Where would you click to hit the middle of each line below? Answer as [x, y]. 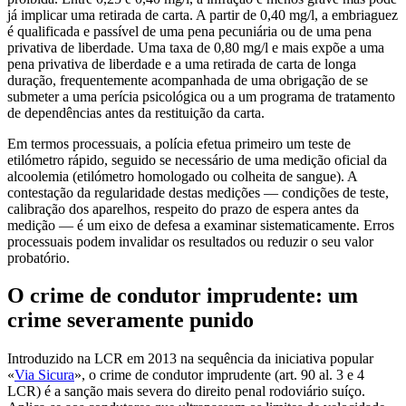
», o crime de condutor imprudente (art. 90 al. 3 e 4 [219, 375]
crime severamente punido [130, 320]
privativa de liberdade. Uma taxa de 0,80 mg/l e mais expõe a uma [196, 47]
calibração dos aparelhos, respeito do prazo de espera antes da [183, 208]
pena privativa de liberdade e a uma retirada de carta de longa [182, 63]
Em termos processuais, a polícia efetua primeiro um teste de [179, 143]
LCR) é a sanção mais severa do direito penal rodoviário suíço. [186, 391]
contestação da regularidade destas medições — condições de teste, [198, 192]
